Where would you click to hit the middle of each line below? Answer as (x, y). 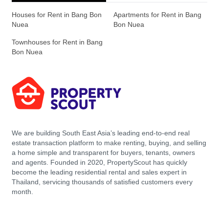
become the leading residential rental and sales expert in (99, 172)
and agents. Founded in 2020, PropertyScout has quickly (99, 163)
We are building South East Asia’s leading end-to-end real (101, 133)
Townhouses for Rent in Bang (57, 42)
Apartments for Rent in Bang (157, 15)
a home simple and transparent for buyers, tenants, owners (103, 153)
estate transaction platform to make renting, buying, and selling (109, 143)
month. (22, 192)
